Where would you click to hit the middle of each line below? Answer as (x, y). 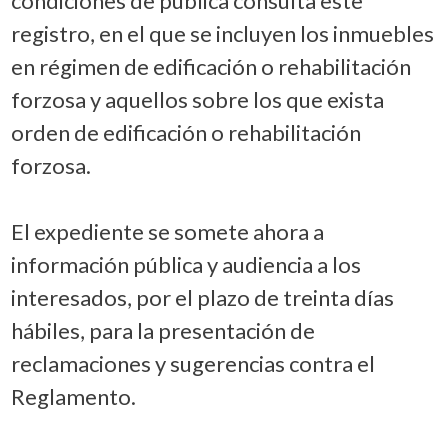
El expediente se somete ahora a (167, 231)
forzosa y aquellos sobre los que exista (197, 99)
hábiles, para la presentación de (162, 330)
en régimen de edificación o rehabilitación (210, 66)
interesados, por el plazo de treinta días (202, 297)
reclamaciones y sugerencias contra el (192, 363)
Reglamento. (73, 396)
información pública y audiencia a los (185, 264)
